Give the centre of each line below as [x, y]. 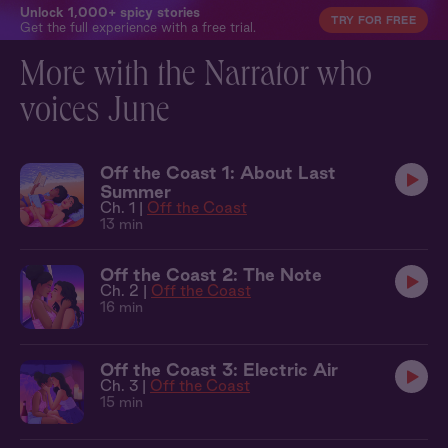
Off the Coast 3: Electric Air [219, 369]
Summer [135, 191]
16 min [121, 307]
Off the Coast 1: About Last [218, 172]
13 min [121, 224]
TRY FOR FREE [373, 20]
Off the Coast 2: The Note [211, 274]
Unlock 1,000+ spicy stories [110, 12]
